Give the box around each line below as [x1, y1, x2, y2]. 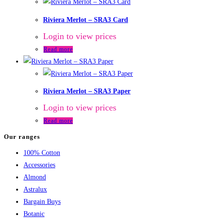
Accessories [23, 161, 55, 169]
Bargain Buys [23, 197, 61, 205]
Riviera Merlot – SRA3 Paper [43, 88, 131, 95]
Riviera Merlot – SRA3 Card [43, 16, 128, 23]
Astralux [23, 185, 47, 193]
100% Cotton [23, 149, 60, 156]
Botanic [23, 210, 44, 218]
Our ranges [4, 132, 40, 140]
